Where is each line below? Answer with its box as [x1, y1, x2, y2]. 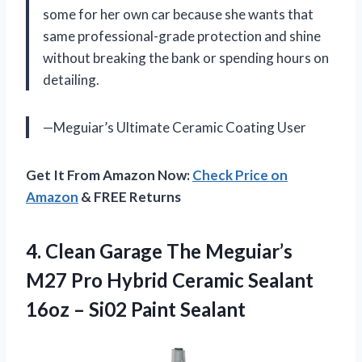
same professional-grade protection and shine [43, 27, 321, 44]
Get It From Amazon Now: [26, 166, 192, 183]
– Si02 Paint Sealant [74, 297, 246, 321]
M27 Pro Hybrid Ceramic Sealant [26, 267, 314, 292]
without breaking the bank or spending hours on [43, 48, 329, 66]
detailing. [43, 70, 99, 88]
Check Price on [192, 166, 288, 183]
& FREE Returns [78, 187, 181, 205]
